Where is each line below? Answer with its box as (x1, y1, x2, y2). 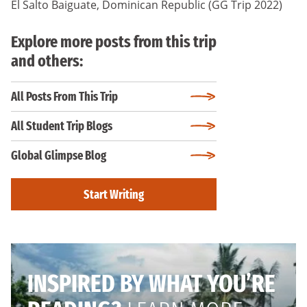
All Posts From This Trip (11, 89, 118, 104)
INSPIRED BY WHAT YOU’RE (27, 269, 275, 299)
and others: (11, 51, 83, 71)
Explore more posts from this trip (11, 32, 217, 51)
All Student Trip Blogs (11, 119, 112, 134)
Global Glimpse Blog (11, 148, 106, 163)
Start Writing (84, 186, 144, 202)
